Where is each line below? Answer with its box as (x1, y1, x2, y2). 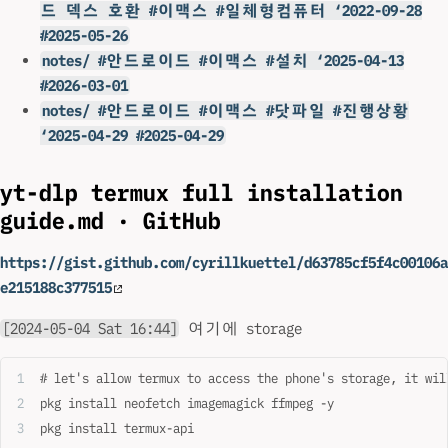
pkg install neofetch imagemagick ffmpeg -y (40, 395, 334, 412)
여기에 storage (179, 319, 303, 339)
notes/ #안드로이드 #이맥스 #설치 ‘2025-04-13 (41, 50, 404, 70)
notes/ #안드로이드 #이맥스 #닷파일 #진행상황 (41, 100, 409, 120)
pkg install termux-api (40, 420, 194, 437)
